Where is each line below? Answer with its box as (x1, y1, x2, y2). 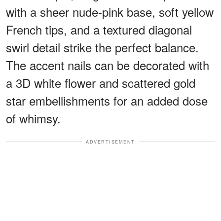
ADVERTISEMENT (86, 138, 135, 145)
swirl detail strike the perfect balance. (6, 38, 199, 56)
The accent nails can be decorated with (6, 56, 209, 74)
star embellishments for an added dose (6, 91, 208, 109)
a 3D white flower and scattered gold (6, 74, 195, 91)
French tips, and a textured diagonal (6, 20, 192, 38)
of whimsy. (6, 109, 61, 127)
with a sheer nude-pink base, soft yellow (6, 2, 214, 20)
